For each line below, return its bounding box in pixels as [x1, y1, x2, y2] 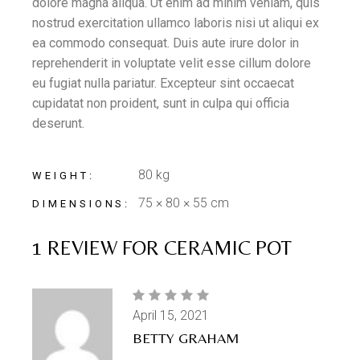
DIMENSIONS [32, 198, 125, 210]
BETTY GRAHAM [133, 329, 240, 346]
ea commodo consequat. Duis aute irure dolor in [32, 35, 300, 51]
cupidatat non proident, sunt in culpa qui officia [32, 96, 290, 111]
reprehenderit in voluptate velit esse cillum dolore [32, 55, 312, 71]
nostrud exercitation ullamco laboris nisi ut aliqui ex [32, 15, 320, 31]
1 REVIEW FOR [32, 236, 165, 260]
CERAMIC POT [164, 236, 292, 260]
